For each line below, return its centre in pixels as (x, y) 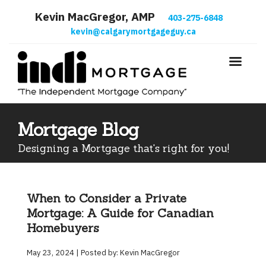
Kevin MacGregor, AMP (95, 16)
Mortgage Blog (79, 129)
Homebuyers (63, 228)
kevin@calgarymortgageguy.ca (133, 31)
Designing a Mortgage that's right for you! (123, 148)
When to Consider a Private (107, 198)
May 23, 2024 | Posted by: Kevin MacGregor (106, 253)
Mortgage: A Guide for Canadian (120, 213)
